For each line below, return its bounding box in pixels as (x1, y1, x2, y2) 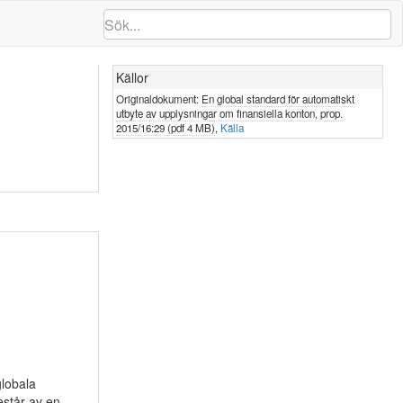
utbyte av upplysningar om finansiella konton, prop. (115, 106, 343, 121)
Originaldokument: (115, 92, 201, 106)
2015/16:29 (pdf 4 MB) (115, 121, 215, 135)
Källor (115, 68, 148, 86)
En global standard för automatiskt (201, 92, 354, 106)
